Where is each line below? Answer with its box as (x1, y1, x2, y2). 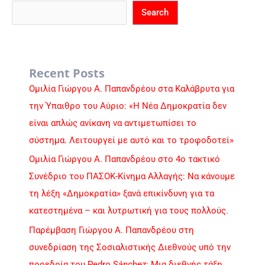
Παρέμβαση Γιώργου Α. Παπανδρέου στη (29, 224, 195, 235)
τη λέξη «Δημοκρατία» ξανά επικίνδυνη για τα (29, 188, 215, 199)
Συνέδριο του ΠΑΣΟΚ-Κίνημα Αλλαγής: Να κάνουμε (29, 171, 235, 182)
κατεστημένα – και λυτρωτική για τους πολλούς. (29, 205, 229, 216)
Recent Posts (29, 64, 105, 81)
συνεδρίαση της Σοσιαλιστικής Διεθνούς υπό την (29, 241, 231, 253)
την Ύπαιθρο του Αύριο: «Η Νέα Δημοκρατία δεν (29, 100, 227, 111)
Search (141, 7, 169, 18)
